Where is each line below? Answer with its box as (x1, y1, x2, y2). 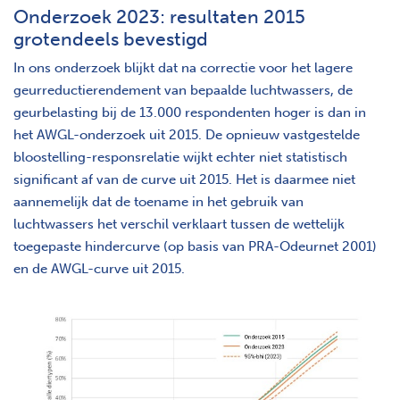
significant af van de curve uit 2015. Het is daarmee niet (13, 171, 355, 187)
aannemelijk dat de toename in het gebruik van (13, 193, 304, 210)
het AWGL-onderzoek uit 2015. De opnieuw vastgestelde (13, 126, 360, 143)
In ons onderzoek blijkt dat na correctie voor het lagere (13, 59, 353, 76)
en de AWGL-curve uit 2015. (13, 260, 185, 277)
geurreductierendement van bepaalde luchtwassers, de (13, 81, 353, 98)
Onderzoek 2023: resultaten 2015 (13, 4, 305, 28)
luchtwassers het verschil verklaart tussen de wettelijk (13, 215, 345, 232)
